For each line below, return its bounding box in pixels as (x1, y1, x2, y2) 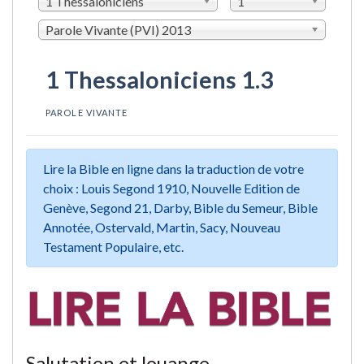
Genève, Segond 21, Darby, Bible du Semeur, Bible (43, 199, 318, 215)
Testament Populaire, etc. (43, 238, 184, 254)
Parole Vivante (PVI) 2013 (45, 21, 191, 37)
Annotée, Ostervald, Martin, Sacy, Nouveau (43, 219, 280, 235)
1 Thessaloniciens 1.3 (45, 65, 274, 93)
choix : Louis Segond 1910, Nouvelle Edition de (43, 180, 300, 196)
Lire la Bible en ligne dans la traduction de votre (43, 160, 304, 176)
